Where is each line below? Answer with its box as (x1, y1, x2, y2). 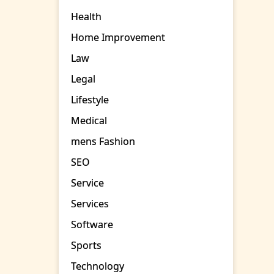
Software (71, 218, 114, 232)
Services (71, 197, 109, 211)
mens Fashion (71, 135, 136, 149)
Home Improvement (71, 31, 166, 45)
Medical (71, 114, 108, 128)
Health (71, 10, 102, 24)
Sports (71, 239, 102, 253)
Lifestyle (71, 93, 109, 107)
